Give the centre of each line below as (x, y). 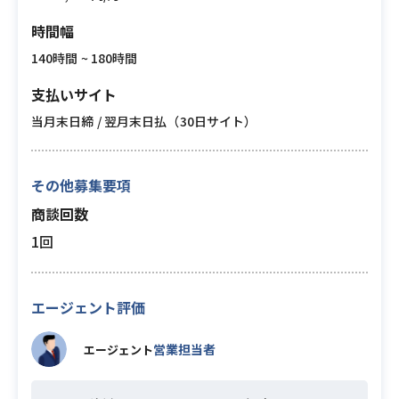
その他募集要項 (81, 185)
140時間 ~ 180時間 (85, 58)
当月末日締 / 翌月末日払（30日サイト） (144, 121)
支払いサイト (74, 94)
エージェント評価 (88, 307)
